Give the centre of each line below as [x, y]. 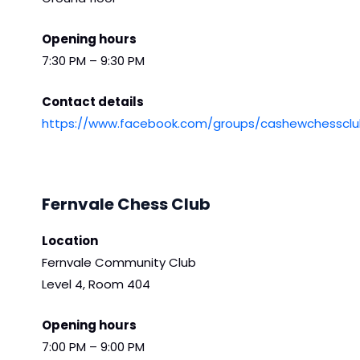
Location [70, 240]
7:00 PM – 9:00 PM [93, 346]
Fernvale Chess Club [126, 204]
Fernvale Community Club [119, 262]
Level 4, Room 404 [96, 284]
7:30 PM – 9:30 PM [93, 60]
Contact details [93, 101]
